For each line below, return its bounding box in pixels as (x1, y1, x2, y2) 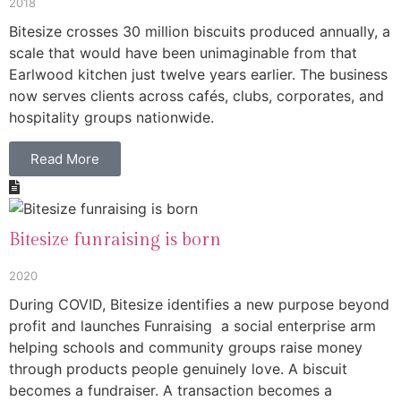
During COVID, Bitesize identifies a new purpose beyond (9, 294, 389, 313)
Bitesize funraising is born (9, 228, 221, 251)
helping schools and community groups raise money (9, 337, 363, 356)
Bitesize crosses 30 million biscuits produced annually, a (9, 22, 390, 41)
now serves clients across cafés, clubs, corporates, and (9, 87, 384, 106)
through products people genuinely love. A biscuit (9, 359, 347, 378)
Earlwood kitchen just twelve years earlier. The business (9, 65, 388, 84)
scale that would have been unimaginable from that (9, 44, 357, 63)
